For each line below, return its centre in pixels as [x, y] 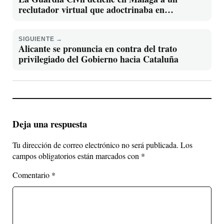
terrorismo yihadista [58, 20]
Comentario [32, 175]
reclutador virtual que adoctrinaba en [91, 9]
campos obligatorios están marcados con [77, 156]
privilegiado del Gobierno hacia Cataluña [98, 59]
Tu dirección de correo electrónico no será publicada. [95, 145]
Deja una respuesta [50, 123]
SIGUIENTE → [41, 39]
